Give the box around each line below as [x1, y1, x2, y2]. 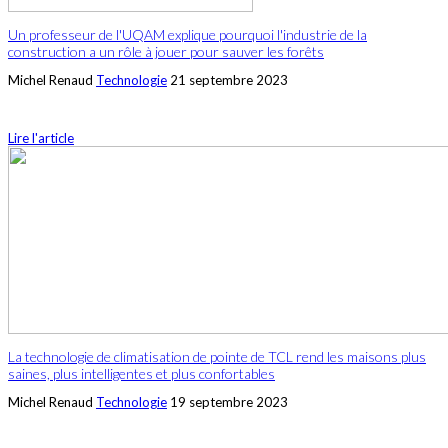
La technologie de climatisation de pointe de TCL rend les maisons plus [8, 348, 426, 366]
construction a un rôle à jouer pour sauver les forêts [8, 43, 324, 61]
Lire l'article [8, 129, 74, 146]
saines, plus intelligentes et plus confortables [8, 365, 275, 383]
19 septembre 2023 [170, 394, 288, 411]
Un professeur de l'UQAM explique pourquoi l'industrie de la [8, 26, 367, 44]
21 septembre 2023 [170, 71, 288, 88]
